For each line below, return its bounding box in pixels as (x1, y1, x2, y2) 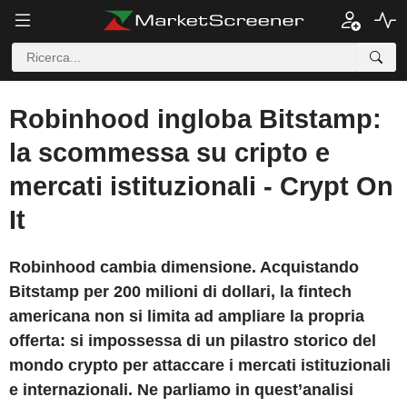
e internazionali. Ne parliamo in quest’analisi (9, 381, 353, 399)
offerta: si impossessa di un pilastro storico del (9, 332, 376, 350)
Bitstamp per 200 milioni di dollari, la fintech (9, 283, 352, 301)
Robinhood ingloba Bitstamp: (9, 104, 382, 134)
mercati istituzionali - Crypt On (9, 172, 393, 201)
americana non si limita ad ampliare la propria (9, 307, 364, 325)
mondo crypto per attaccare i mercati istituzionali (9, 356, 391, 374)
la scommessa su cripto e (9, 138, 330, 167)
